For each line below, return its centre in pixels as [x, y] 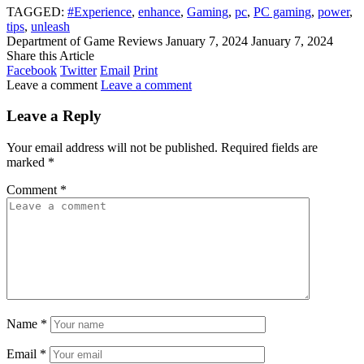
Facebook [32, 70]
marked [27, 162]
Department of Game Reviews [84, 41]
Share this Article [50, 55]
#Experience [100, 11]
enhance [159, 11]
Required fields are [269, 148]
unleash [50, 26]
